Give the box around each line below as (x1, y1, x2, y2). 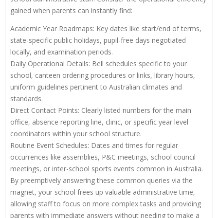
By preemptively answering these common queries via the (10, 175, 193, 185)
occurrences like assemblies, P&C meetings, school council (10, 152, 196, 162)
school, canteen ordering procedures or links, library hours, (10, 70, 195, 80)
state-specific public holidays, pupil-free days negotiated (10, 35, 186, 45)
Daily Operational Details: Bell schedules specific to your (10, 58, 187, 68)
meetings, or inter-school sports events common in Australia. (10, 163, 203, 173)
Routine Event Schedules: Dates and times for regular (10, 140, 178, 150)
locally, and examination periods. (10, 47, 113, 56)
